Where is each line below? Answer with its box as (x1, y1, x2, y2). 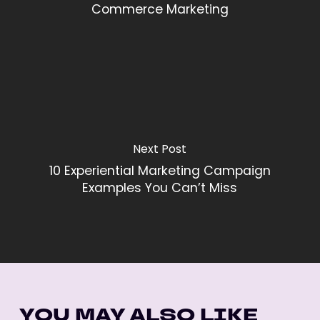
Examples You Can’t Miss (82, 179, 238, 200)
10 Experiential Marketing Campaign (49, 161, 271, 183)
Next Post (133, 141, 187, 160)
